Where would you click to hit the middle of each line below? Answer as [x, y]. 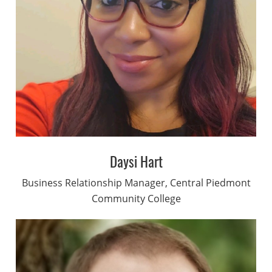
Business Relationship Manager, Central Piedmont [136, 183]
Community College [136, 199]
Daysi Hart [136, 162]
